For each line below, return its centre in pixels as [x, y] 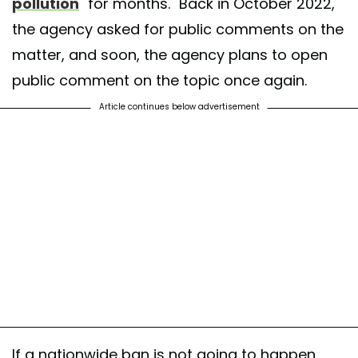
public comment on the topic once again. [159, 81]
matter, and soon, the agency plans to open [170, 55]
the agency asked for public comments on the [178, 30]
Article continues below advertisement [179, 107]
